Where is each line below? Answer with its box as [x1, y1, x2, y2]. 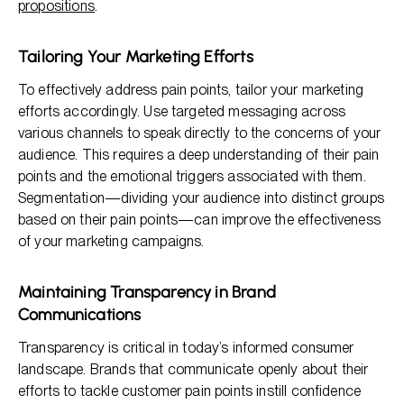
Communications [18, 305, 142, 325]
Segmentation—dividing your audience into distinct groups [18, 189, 384, 207]
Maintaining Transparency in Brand [18, 282, 276, 302]
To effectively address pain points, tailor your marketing [18, 81, 364, 98]
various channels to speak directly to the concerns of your [18, 124, 381, 142]
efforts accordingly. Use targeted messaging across [18, 103, 346, 120]
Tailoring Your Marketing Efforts [18, 47, 253, 67]
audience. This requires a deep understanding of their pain [18, 146, 380, 163]
